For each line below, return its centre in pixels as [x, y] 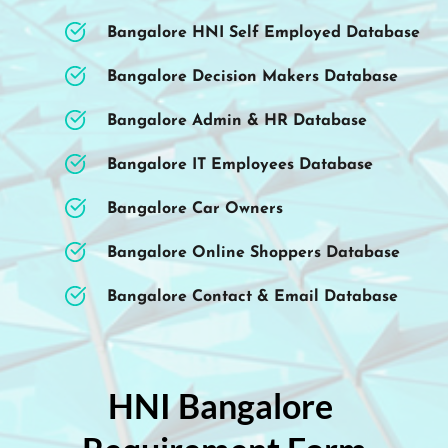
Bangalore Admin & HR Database [237, 120]
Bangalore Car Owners [197, 208]
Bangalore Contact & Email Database [255, 296]
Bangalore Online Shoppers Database [256, 252]
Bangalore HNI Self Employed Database [263, 32]
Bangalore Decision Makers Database [252, 76]
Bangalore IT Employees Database [240, 164]
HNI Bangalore [220, 405]
